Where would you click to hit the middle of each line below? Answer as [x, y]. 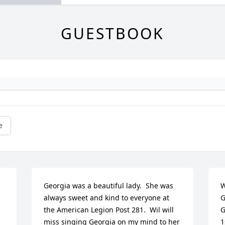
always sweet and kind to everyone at [107, 198]
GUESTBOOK [113, 34]
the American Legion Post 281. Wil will [109, 210]
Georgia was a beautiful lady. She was [109, 186]
